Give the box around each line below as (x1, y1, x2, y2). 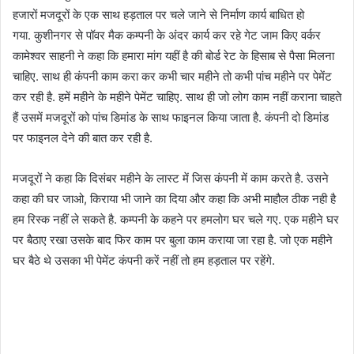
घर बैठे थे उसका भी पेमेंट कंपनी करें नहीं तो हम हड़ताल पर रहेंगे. (13, 253, 275, 269)
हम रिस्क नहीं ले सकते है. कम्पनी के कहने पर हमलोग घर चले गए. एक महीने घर (13, 212, 339, 228)
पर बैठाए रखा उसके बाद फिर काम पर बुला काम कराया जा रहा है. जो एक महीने (13, 232, 333, 248)
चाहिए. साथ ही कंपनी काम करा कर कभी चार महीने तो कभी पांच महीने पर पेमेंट (13, 69, 332, 85)
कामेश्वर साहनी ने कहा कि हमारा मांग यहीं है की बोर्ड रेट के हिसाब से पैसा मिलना (13, 48, 334, 64)
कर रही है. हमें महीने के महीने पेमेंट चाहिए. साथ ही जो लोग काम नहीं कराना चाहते (13, 89, 341, 105)
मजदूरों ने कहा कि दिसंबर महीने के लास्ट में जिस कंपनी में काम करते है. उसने (13, 171, 329, 186)
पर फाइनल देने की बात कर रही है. (13, 130, 153, 146)
